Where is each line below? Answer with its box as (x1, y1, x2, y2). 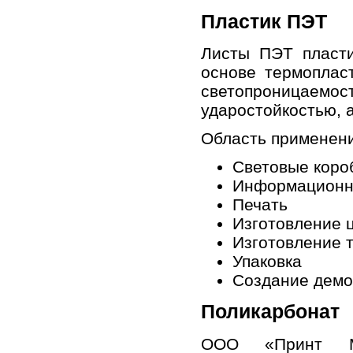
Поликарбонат (201, 301, 340, 323)
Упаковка (232, 252, 302, 271)
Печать (232, 195, 288, 214)
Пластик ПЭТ (201, 11, 327, 33)
